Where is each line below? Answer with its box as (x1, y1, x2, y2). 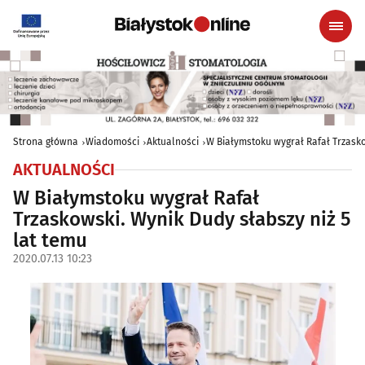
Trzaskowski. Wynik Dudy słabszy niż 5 (13, 208, 350, 231)
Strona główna (13, 136, 78, 148)
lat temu (13, 229, 87, 253)
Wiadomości (86, 136, 139, 148)
